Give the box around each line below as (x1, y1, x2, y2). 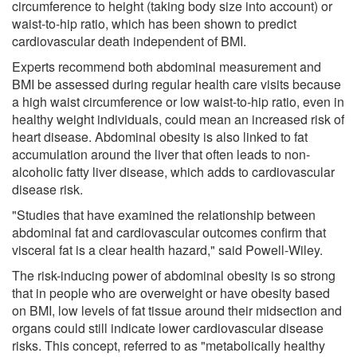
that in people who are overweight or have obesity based (12, 283, 330, 302)
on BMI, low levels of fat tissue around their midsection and (12, 300, 342, 320)
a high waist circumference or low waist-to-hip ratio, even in (12, 92, 344, 111)
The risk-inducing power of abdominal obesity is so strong (12, 265, 335, 284)
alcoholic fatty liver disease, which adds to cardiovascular (12, 162, 335, 181)
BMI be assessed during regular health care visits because (12, 74, 341, 93)
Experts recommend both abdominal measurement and (12, 57, 321, 76)
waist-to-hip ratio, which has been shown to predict (12, 14, 296, 33)
